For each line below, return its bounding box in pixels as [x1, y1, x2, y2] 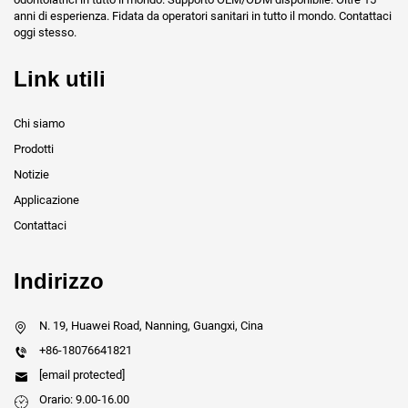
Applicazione [14, 193, 79, 208]
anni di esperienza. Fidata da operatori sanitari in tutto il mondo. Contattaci [14, 9, 392, 24]
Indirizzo [14, 269, 104, 294]
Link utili [14, 66, 106, 92]
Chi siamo [14, 117, 65, 131]
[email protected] [39, 368, 125, 382]
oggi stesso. [14, 25, 76, 40]
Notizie [14, 168, 49, 182]
